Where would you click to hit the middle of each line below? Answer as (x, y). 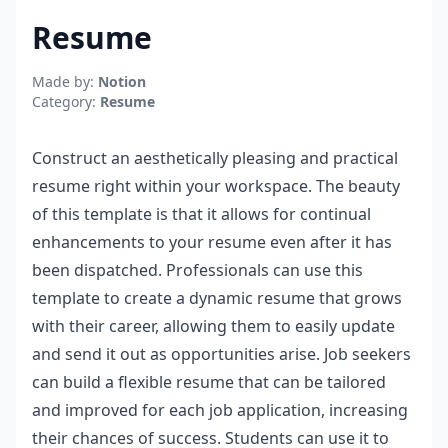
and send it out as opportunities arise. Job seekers (221, 353)
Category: (66, 101)
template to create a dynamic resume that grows (217, 297)
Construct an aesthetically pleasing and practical (215, 157)
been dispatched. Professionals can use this (197, 269)
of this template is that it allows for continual (201, 213)
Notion (122, 81)
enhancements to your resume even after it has (212, 241)
